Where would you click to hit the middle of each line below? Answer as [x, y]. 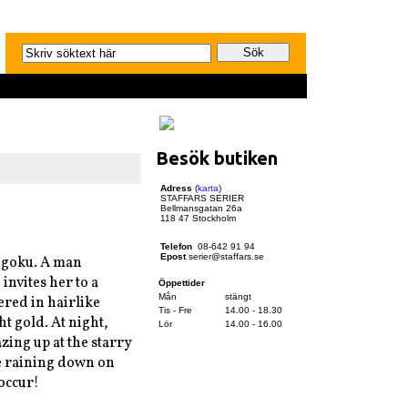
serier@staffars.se [225, 257]
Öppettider [182, 283]
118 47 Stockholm [198, 219]
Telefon [176, 247]
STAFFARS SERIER [202, 199]
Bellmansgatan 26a [201, 209]
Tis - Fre [175, 311]
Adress [176, 189]
